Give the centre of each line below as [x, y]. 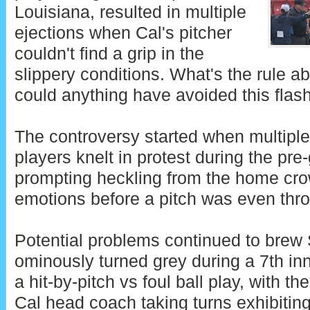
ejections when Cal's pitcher [123, 33]
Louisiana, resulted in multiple [130, 12]
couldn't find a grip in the [109, 54]
